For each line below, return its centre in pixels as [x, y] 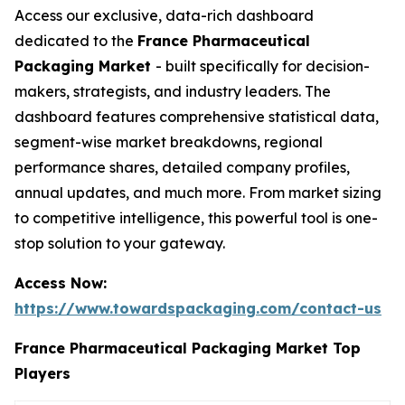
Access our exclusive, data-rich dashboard [164, 16]
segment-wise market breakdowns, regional [169, 142]
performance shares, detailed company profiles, [182, 168]
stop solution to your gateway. [120, 244]
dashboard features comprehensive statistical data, [197, 117]
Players [42, 374]
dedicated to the [76, 41]
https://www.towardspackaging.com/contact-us [198, 309]
